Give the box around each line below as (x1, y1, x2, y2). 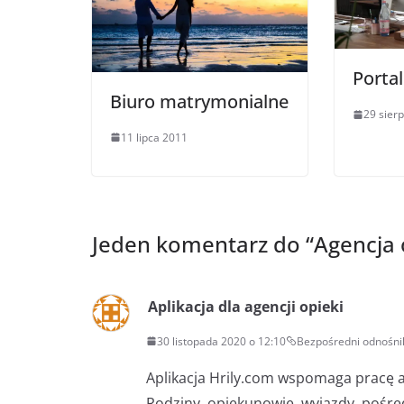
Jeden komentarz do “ (92, 228, 314, 259)
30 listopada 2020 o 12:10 (157, 333, 286, 349)
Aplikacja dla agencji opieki (148, 296, 344, 317)
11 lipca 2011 (121, 129, 188, 145)
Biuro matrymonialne (110, 88, 289, 114)
